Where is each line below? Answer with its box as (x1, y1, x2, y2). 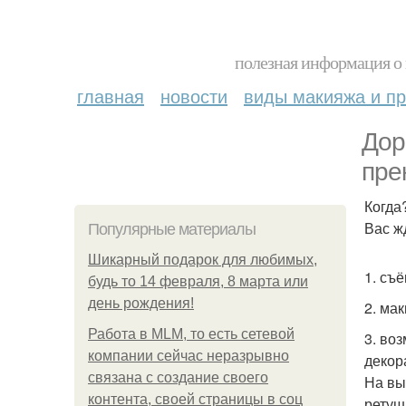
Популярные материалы (88, 220, 256, 238)
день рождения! (88, 295, 194, 311)
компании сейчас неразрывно (88, 348, 289, 363)
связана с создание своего (88, 370, 268, 385)
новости (160, 82, 227, 109)
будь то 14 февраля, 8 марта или (88, 274, 308, 289)
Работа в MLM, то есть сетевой (88, 326, 295, 342)
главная (77, 82, 144, 109)
